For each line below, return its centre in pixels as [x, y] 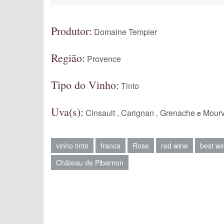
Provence [104, 59]
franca [110, 145]
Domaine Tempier [125, 32]
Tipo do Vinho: [85, 85]
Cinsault [100, 113]
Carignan [137, 113]
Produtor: [71, 31]
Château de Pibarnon [90, 162]
